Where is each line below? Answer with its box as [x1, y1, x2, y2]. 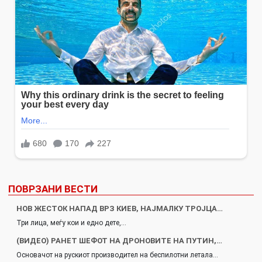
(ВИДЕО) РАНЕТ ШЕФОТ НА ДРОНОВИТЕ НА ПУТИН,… [16, 236, 222, 245]
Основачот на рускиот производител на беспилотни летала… [16, 250, 218, 259]
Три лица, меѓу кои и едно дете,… [16, 218, 126, 227]
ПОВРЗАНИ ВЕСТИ [8, 182, 98, 195]
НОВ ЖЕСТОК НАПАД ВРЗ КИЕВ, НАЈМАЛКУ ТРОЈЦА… [16, 204, 223, 213]
